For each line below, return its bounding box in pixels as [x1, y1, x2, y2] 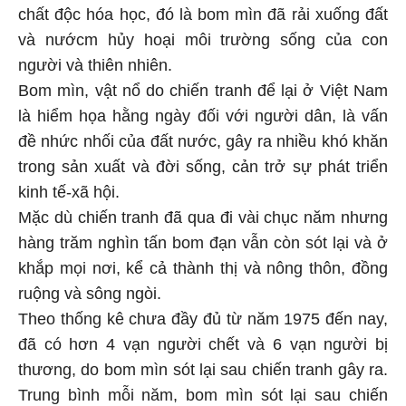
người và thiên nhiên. [18, 53, 172, 72]
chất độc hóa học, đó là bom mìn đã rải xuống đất [18, 3, 388, 22]
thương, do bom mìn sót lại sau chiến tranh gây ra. [18, 358, 388, 377]
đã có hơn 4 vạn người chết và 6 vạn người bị [18, 333, 388, 352]
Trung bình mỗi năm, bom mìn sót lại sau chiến [18, 383, 388, 402]
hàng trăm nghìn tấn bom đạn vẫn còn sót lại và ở [18, 231, 388, 250]
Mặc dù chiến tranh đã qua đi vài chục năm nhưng [18, 206, 388, 225]
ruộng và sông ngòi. [18, 282, 161, 301]
